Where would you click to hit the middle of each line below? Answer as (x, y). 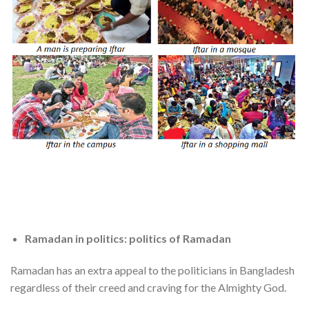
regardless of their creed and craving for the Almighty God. (148, 288)
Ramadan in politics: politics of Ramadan (128, 239)
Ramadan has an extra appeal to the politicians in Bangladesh (152, 270)
